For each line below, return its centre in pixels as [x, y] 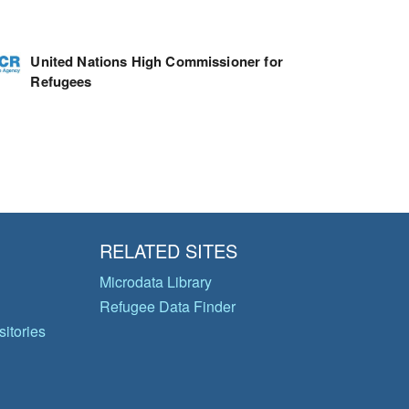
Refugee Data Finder [167, 306]
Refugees [61, 81]
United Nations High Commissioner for [157, 61]
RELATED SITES [168, 251]
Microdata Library [155, 282]
